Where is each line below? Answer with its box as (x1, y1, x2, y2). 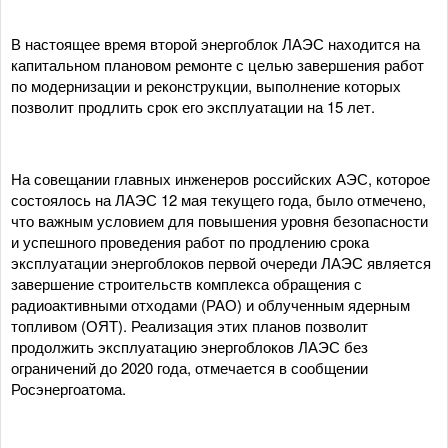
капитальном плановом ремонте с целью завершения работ (11, 54, 424, 75)
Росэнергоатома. (11, 378, 126, 399)
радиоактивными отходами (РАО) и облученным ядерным (11, 294, 410, 315)
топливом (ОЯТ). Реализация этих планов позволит (11, 315, 368, 336)
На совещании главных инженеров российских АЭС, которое (11, 168, 430, 189)
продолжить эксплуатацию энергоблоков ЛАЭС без (11, 336, 368, 357)
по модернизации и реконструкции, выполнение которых (11, 75, 401, 96)
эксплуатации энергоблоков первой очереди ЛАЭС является (11, 252, 431, 273)
